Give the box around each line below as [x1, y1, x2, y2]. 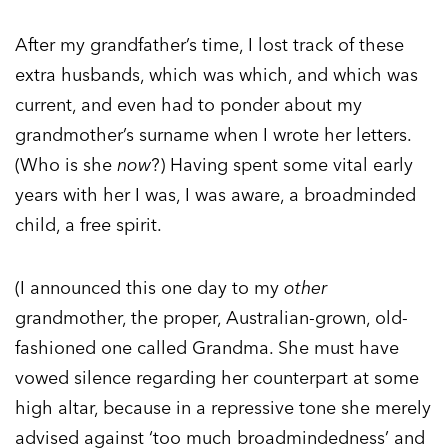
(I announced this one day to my [15, 276, 284, 300]
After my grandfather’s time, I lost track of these [15, 33, 404, 57]
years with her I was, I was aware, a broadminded [15, 183, 416, 207]
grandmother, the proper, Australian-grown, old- [15, 306, 408, 330]
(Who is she [15, 153, 117, 177]
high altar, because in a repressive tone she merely [15, 396, 431, 420]
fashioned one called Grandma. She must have [15, 336, 399, 360]
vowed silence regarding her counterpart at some [15, 366, 419, 390]
